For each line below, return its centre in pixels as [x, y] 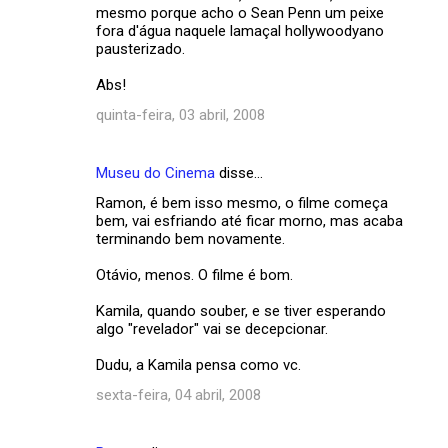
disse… [239, 172]
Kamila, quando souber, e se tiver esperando [241, 310]
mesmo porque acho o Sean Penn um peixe [240, 12]
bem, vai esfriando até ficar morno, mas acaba [249, 220]
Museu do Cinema [155, 172]
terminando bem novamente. [190, 238]
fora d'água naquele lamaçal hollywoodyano [240, 30]
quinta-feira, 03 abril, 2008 [180, 114]
